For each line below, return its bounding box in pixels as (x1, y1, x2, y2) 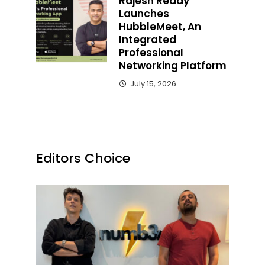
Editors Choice (36, 148, 130, 167)
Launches (119, 6, 169, 21)
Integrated (119, 32, 176, 47)
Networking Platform (119, 58, 227, 73)
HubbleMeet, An (119, 19, 201, 34)
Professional (119, 45, 183, 60)
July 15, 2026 (130, 78, 176, 89)
